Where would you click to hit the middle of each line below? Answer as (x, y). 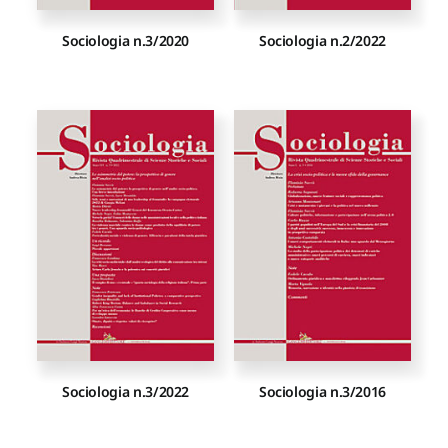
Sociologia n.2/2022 (322, 41)
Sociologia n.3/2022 (125, 391)
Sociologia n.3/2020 (125, 41)
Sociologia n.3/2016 (322, 391)
